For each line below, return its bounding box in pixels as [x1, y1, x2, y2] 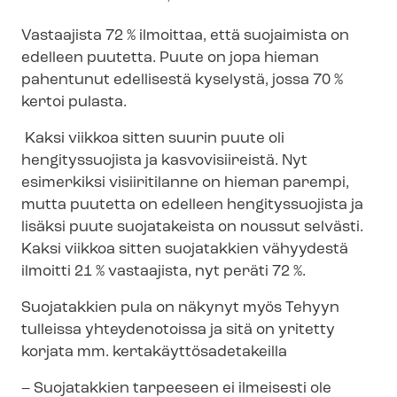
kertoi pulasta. [21, 95, 127, 111]
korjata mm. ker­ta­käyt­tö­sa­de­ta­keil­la [21, 345, 287, 361]
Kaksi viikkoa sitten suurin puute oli [21, 131, 284, 147]
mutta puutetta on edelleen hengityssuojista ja [21, 198, 363, 214]
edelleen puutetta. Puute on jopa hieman [21, 51, 319, 66]
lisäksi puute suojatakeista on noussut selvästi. [21, 220, 363, 236]
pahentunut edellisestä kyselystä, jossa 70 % [21, 73, 343, 89]
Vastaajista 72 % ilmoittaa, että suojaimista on [21, 28, 349, 44]
